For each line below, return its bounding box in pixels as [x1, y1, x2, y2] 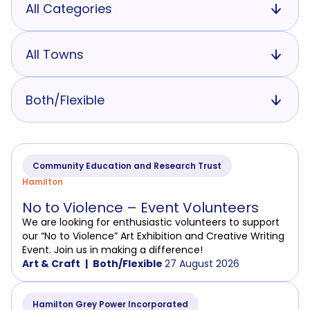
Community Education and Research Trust [33, 160, 221, 172]
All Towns [26, 45, 84, 63]
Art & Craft [22, 257, 80, 271]
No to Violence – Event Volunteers [22, 198, 259, 218]
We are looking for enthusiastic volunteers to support [22, 215, 280, 230]
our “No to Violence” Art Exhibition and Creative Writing [22, 229, 284, 244]
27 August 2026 [165, 257, 239, 271]
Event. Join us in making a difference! [22, 243, 203, 257]
